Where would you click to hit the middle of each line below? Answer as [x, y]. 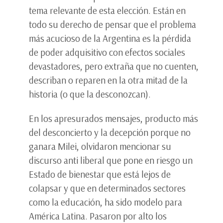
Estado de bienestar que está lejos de [100, 174]
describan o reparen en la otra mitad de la [108, 80]
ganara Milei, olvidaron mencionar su [100, 146]
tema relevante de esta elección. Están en [107, 10]
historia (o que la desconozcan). [91, 94]
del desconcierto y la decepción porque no [110, 132]
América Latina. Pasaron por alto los [98, 216]
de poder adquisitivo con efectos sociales [107, 52]
